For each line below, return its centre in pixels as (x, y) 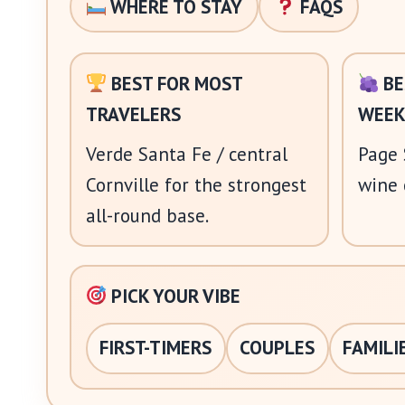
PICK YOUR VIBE (174, 296)
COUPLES (277, 348)
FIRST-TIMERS (155, 348)
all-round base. (147, 215)
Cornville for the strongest (196, 184)
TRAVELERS (133, 114)
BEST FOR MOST (175, 83)
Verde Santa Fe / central (186, 154)
